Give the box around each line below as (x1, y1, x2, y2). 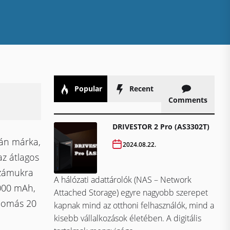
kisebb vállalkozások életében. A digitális (54, 213, 201, 224)
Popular (72, 84, 102, 93)
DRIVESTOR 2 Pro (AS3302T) (112, 122, 210, 132)
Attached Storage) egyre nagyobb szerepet (54, 187, 208, 199)
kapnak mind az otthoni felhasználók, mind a (54, 200, 214, 212)
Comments (168, 95, 207, 105)
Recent (127, 84, 154, 93)
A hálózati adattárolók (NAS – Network (54, 174, 191, 186)
